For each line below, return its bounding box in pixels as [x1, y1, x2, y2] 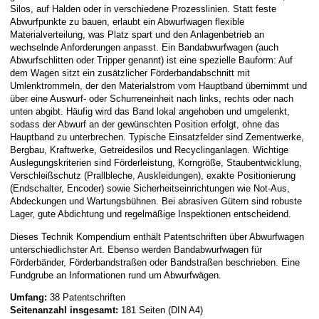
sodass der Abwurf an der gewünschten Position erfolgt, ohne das [10, 119, 280, 130]
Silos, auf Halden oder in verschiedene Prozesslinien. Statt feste [10, 4, 276, 15]
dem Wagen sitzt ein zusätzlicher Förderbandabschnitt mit [10, 68, 250, 79]
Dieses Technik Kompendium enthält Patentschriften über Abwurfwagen [10, 231, 304, 242]
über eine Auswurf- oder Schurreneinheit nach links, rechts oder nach [10, 93, 293, 105]
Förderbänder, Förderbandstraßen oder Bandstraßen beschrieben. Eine [10, 256, 300, 268]
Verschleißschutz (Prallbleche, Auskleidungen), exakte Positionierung [10, 170, 296, 182]
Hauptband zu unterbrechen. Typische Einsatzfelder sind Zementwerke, [10, 132, 304, 143]
